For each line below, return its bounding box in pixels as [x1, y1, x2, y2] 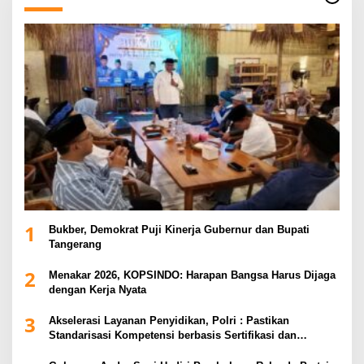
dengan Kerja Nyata [49, 284, 146, 297]
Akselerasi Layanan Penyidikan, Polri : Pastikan [49, 314, 289, 327]
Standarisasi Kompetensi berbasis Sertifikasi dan [49, 329, 297, 342]
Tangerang [49, 238, 102, 251]
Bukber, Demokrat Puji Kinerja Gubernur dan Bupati [49, 223, 310, 236]
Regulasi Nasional [49, 344, 140, 357]
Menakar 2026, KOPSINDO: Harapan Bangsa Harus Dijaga [49, 269, 336, 282]
